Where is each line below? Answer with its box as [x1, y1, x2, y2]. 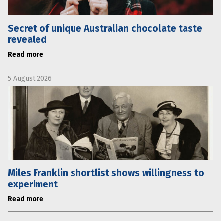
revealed [8, 34, 47, 45]
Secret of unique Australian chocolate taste [8, 22, 202, 34]
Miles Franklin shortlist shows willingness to [8, 167, 204, 179]
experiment [8, 178, 58, 190]
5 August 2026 [8, 74, 52, 83]
